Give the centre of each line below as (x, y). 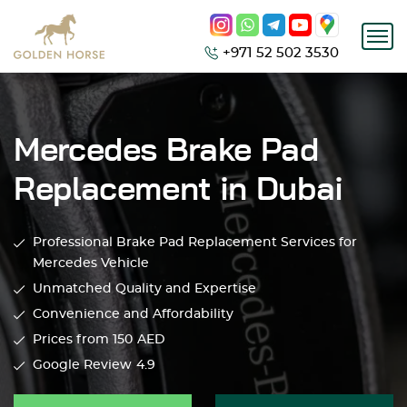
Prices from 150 (83, 340)
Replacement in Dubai (179, 190)
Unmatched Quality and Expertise (144, 289)
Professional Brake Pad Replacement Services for (195, 243)
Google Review (82, 365)
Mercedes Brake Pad (166, 151)
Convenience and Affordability (133, 314)
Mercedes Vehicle (91, 263)
